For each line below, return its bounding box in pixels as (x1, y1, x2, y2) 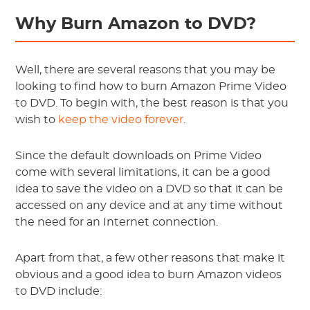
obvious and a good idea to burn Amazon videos (15, 269, 282, 280)
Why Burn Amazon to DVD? (15, 16, 257, 33)
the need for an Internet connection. (15, 217, 219, 228)
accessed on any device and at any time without (15, 200, 284, 211)
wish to (15, 114, 59, 125)
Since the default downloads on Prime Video (15, 150, 262, 161)
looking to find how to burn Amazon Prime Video (15, 81, 287, 92)
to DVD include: (15, 286, 102, 297)
